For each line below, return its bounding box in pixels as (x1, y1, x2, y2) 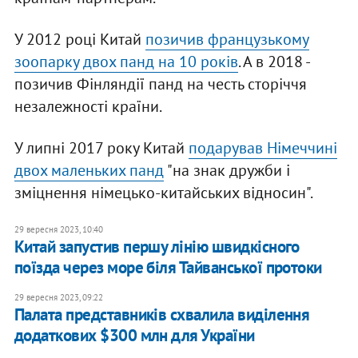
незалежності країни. (14, 96, 162, 117)
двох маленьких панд (14, 160, 164, 181)
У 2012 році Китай (14, 29, 145, 50)
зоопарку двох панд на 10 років (14, 51, 238, 73)
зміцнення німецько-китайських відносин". (14, 182, 316, 204)
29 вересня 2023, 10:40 (14, 224, 103, 236)
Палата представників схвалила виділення (14, 304, 310, 326)
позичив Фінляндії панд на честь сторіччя (14, 74, 307, 95)
